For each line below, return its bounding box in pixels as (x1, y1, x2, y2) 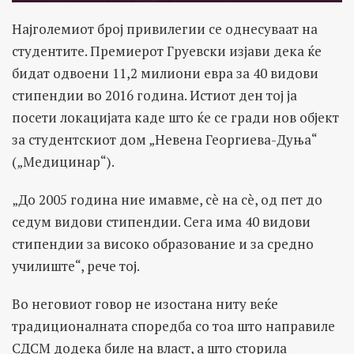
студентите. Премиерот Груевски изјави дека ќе (12, 42, 322, 61)
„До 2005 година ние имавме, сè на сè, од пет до (12, 190, 322, 209)
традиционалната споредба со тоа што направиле (12, 317, 335, 336)
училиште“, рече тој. (12, 257, 140, 276)
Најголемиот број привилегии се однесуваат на (12, 20, 318, 39)
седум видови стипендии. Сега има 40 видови (12, 213, 311, 232)
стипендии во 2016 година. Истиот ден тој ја (12, 86, 297, 105)
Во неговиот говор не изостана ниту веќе (12, 295, 278, 314)
